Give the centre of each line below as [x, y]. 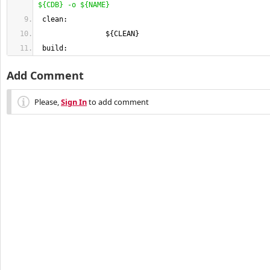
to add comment [118, 102]
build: [53, 48]
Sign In [74, 102]
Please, [48, 102]
